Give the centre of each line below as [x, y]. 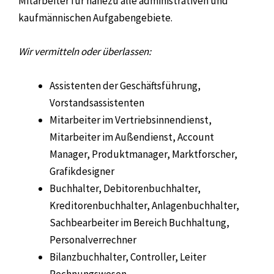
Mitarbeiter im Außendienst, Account [132, 137]
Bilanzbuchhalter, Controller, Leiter [128, 257]
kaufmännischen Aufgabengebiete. [95, 18]
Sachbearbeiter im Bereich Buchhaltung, [139, 222]
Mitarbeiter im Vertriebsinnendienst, [131, 120]
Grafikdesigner [82, 171]
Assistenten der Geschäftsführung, [125, 85]
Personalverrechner [93, 239]
